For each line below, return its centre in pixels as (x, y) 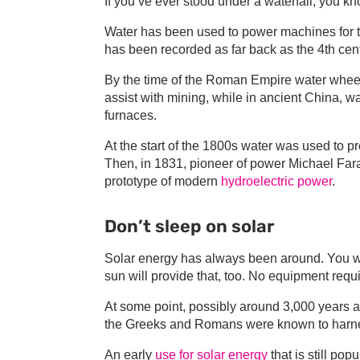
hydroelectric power (276, 182)
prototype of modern (163, 182)
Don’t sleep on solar (189, 227)
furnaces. (131, 116)
